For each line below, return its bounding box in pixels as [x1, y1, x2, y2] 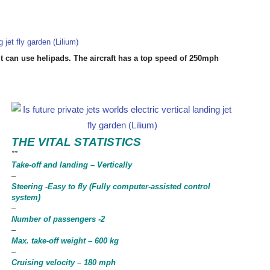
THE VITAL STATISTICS [11, 136, 141, 148]
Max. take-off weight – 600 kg [11, 236, 119, 245]
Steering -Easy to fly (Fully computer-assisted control [11, 182, 210, 191]
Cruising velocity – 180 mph [11, 258, 116, 267]
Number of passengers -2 [11, 215, 105, 224]
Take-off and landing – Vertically [11, 160, 132, 169]
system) [11, 193, 40, 202]
